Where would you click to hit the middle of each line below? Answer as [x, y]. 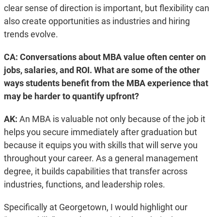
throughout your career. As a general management [101, 158]
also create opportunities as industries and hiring [97, 21]
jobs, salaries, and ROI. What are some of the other [102, 70]
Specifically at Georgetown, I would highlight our [95, 207]
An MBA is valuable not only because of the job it [112, 119]
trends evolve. [31, 34]
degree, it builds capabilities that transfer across [95, 171]
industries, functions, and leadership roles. [85, 185]
